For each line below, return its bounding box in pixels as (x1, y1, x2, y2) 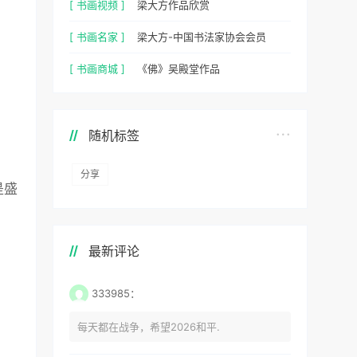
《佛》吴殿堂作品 (137, 61, 220, 75)
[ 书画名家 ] (69, 29, 125, 43)
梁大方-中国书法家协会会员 (137, 29, 266, 43)
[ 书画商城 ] (69, 61, 125, 75)
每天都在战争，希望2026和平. (77, 320, 220, 333)
